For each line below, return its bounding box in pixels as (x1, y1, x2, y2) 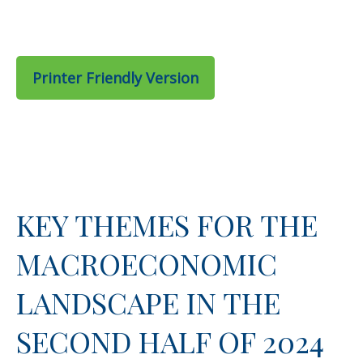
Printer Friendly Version (32, 68, 199, 88)
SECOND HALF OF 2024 (16, 322, 324, 361)
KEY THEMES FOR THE (16, 205, 318, 244)
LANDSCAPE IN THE (16, 283, 280, 322)
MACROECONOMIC (16, 244, 277, 283)
